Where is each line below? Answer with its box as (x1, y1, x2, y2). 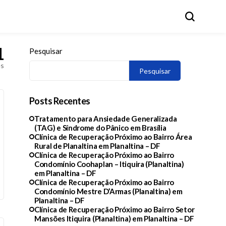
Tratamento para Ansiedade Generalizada (34, 114, 177, 123)
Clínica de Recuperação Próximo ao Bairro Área (34, 132, 192, 141)
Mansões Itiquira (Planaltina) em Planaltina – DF (34, 214, 194, 223)
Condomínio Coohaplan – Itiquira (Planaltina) (34, 159, 184, 168)
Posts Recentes (29, 95, 90, 106)
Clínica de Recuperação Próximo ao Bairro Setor (34, 205, 195, 214)
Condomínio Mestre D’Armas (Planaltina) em (34, 187, 183, 196)
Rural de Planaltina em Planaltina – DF (34, 141, 160, 150)
